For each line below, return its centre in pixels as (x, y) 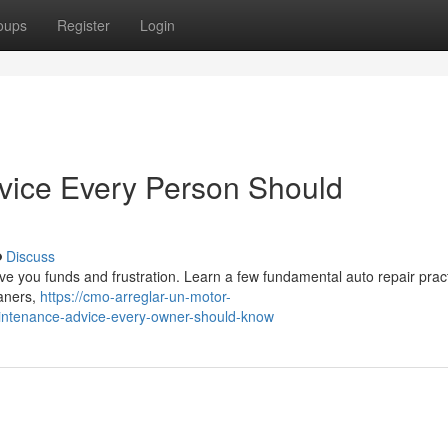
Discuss (30, 256)
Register (83, 25)
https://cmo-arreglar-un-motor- (135, 296)
